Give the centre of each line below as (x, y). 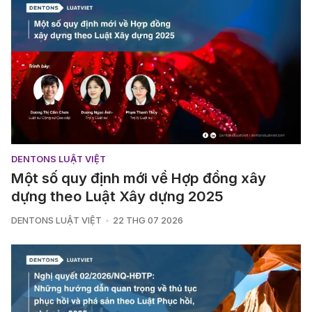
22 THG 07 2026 (148, 220)
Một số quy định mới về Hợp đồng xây (139, 178)
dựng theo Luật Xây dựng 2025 (117, 196)
